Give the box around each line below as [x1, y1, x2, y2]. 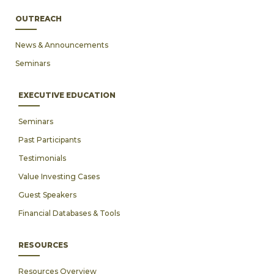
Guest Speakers [18, 190, 76, 199]
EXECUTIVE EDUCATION [18, 91, 116, 100]
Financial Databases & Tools [18, 209, 120, 218]
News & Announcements [15, 40, 108, 50]
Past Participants [18, 135, 81, 144]
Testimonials [18, 154, 66, 163]
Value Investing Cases [18, 172, 100, 181]
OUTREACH [15, 14, 62, 23]
